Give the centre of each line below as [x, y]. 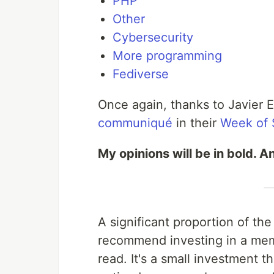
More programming [167, 56]
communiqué [135, 123]
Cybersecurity [153, 38]
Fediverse [141, 74]
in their [196, 123]
